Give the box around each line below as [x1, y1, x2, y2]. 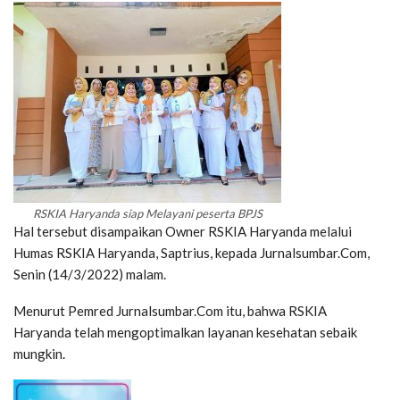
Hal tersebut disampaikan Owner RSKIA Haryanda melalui [13, 222, 352, 239]
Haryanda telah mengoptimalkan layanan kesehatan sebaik [13, 323, 357, 340]
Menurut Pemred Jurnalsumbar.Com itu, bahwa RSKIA [13, 302, 327, 319]
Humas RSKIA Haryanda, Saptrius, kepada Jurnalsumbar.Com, [13, 244, 370, 261]
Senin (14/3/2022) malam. [13, 265, 166, 282]
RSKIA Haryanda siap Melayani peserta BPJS [32, 205, 262, 221]
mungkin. [13, 345, 65, 362]
